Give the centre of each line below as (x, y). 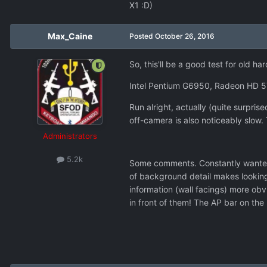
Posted (142, 36)
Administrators (70, 136)
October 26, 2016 (185, 36)
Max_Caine (70, 36)
